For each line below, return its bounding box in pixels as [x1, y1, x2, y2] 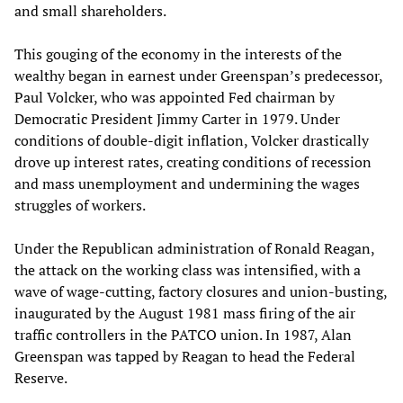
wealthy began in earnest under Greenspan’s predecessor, [14, 66, 382, 86]
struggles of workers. [14, 195, 146, 216]
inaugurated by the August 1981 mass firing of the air [14, 303, 355, 324]
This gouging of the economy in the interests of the [14, 44, 342, 65]
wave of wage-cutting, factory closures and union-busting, [14, 282, 387, 302]
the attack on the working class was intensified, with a [14, 260, 361, 281]
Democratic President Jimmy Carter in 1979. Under [14, 109, 340, 130]
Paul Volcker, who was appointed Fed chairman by [14, 87, 335, 108]
